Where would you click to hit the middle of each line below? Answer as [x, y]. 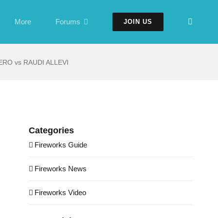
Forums [68, 22]
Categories [51, 130]
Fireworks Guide [61, 145]
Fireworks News [60, 169]
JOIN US [138, 22]
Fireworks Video [60, 193]
